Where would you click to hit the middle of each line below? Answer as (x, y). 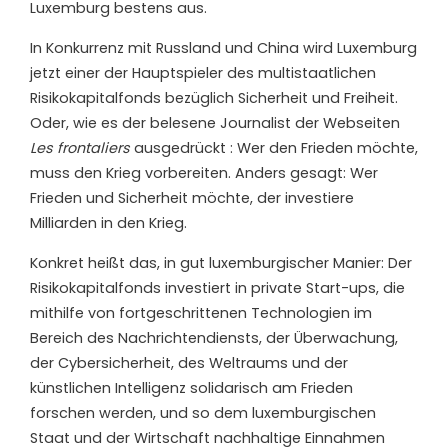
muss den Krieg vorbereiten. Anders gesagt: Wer (204, 172)
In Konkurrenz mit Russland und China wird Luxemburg (223, 47)
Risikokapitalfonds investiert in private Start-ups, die (217, 287)
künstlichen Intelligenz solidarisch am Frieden (191, 387)
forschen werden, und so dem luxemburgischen (203, 412)
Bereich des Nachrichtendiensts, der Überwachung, (214, 337)
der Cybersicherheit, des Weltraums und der (189, 362)
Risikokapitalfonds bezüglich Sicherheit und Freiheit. (214, 97)
